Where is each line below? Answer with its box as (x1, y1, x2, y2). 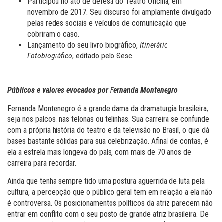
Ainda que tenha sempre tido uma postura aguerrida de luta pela (7, 176, 205, 186)
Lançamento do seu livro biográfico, (27, 40, 140, 50)
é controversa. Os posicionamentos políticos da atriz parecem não (7, 198, 213, 208)
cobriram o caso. (27, 29, 79, 39)
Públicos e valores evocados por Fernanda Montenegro (7, 85, 178, 95)
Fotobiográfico (27, 51, 72, 60)
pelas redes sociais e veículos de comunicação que (27, 18, 186, 28)
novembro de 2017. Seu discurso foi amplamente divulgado (27, 7, 211, 17)
